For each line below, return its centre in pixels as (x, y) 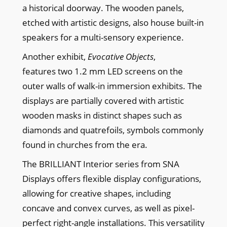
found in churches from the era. (85, 144)
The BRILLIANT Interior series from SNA (101, 164)
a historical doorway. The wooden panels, (103, 8)
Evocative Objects (120, 56)
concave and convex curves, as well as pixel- (108, 208)
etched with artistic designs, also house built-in (113, 22)
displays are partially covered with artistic (103, 100)
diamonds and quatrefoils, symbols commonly (113, 130)
